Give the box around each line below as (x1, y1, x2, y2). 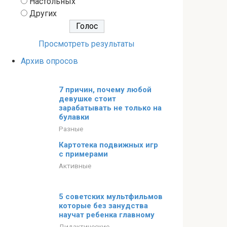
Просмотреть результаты (39, 39, 135, 49)
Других (29, 9, 57, 18)
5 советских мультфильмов (59, 192, 163, 201)
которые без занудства (59, 201, 148, 210)
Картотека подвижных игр (59, 140, 158, 149)
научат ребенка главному (59, 210, 155, 219)
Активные (59, 162, 91, 170)
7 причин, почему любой (59, 85, 152, 94)
